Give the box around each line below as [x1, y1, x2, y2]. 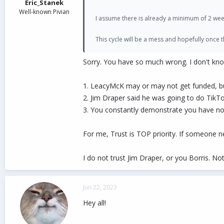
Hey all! [83, 197, 106, 207]
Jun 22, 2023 [83, 182, 117, 191]
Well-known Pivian [18, 7, 69, 16]
